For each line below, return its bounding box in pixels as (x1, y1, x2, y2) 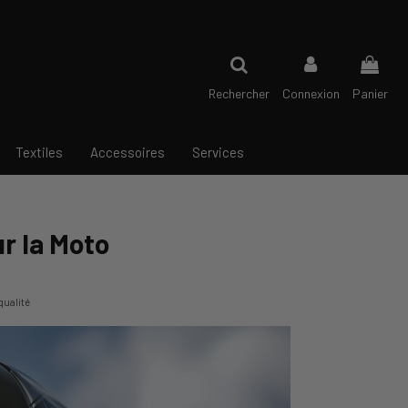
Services (192, 143, 244, 160)
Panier (352, 86, 388, 101)
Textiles (15, 143, 63, 160)
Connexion (282, 86, 340, 101)
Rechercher (209, 86, 270, 101)
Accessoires (90, 143, 165, 160)
